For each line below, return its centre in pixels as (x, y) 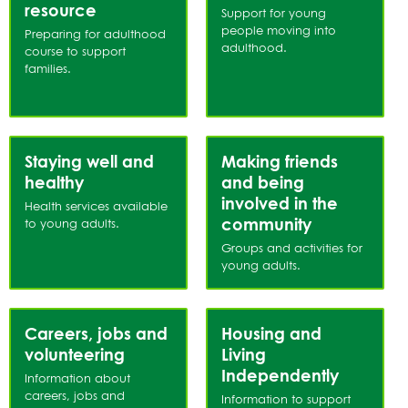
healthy (54, 182)
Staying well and (89, 161)
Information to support (286, 399)
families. (48, 68)
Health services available (96, 206)
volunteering (75, 354)
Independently (280, 375)
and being (263, 182)
